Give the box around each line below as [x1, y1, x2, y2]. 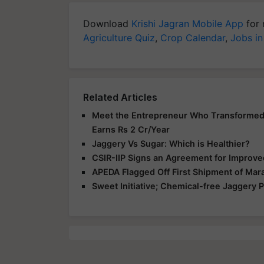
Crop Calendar [160, 31, 225, 44]
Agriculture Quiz [83, 31, 155, 44]
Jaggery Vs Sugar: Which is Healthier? [92, 138, 250, 148]
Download [83, 17, 131, 29]
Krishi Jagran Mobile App [131, 17, 243, 29]
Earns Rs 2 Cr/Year [92, 124, 170, 134]
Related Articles [83, 91, 157, 103]
